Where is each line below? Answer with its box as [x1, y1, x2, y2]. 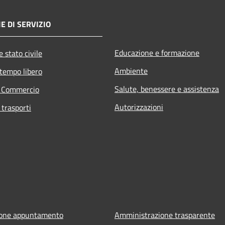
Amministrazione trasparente [115, 208, 215, 221]
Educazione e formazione [115, 46, 199, 59]
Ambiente [115, 64, 148, 77]
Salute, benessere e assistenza [115, 82, 219, 95]
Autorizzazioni [115, 100, 163, 113]
